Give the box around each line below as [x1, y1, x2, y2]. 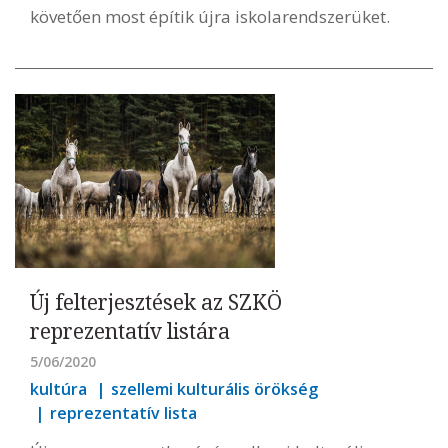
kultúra [30, 377, 87, 400]
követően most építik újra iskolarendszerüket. [30, 5, 394, 29]
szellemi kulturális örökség [111, 377, 318, 400]
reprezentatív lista [50, 401, 197, 424]
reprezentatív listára [30, 316, 230, 345]
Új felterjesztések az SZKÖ [30, 287, 282, 316]
